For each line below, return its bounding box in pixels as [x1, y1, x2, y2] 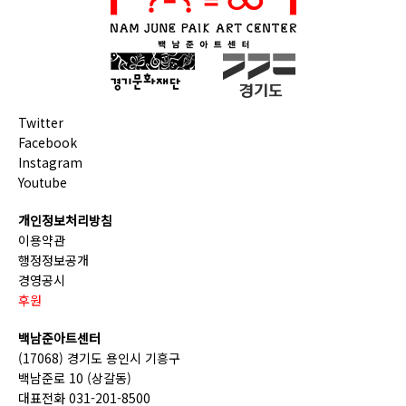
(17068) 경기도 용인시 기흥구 [18, 349, 180, 367]
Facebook [18, 133, 77, 151]
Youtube [18, 173, 67, 191]
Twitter [18, 113, 63, 131]
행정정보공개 [18, 251, 89, 269]
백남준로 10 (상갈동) [18, 369, 131, 387]
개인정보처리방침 [18, 211, 112, 229]
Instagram [18, 153, 82, 171]
